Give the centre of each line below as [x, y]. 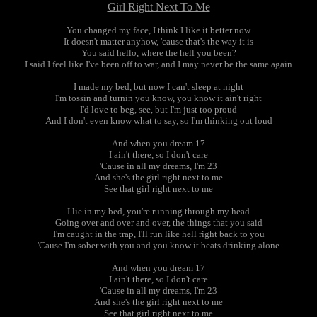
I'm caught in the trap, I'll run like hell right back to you [158, 234]
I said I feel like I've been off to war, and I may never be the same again [158, 64]
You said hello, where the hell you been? [158, 53]
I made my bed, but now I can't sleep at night [158, 87]
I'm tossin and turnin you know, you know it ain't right [158, 98]
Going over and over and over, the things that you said [158, 223]
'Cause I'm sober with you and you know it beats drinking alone [158, 245]
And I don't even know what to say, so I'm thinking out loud [158, 121]
